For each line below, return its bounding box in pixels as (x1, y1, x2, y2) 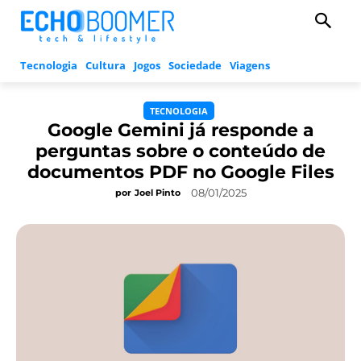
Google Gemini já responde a (47, 119, 314, 142)
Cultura (85, 58, 126, 73)
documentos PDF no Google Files (27, 161, 334, 184)
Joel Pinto (134, 187, 180, 199)
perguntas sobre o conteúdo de (35, 140, 326, 163)
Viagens (230, 58, 270, 73)
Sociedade (168, 58, 222, 73)
